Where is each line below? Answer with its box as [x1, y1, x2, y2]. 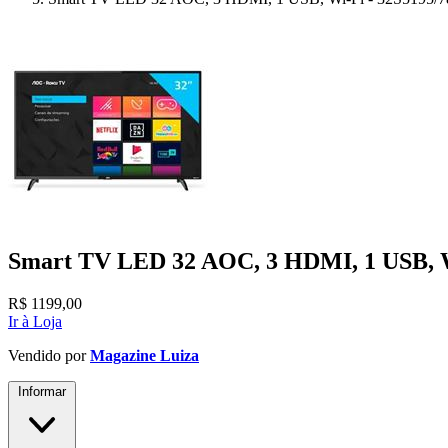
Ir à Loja [8, 312, 62, 330]
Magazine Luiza [90, 346, 199, 364]
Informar [18, 383, 66, 399]
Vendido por [8, 346, 90, 364]
